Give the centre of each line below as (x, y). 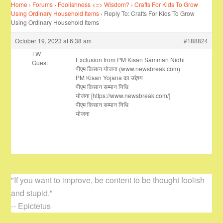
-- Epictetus (31, 206)
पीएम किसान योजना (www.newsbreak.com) (128, 68)
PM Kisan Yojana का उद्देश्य (110, 77)
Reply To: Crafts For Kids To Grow (150, 13)
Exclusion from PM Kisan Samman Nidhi (130, 59)
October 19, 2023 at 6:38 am (54, 41)
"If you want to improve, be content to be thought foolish (108, 180)
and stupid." (32, 193)
